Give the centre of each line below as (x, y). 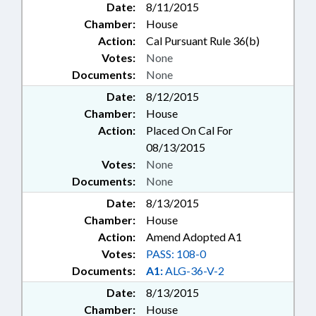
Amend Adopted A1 (194, 237)
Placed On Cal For (189, 130)
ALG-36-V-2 (194, 271)
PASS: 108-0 (176, 254)
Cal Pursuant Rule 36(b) (203, 41)
